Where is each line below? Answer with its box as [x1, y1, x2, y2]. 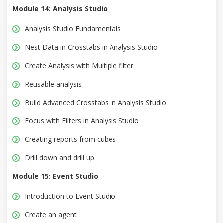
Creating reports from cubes [25, 134, 116, 144]
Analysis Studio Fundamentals [25, 24, 121, 34]
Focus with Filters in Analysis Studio [25, 116, 139, 126]
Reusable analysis [25, 79, 82, 89]
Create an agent [25, 210, 77, 220]
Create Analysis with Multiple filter [25, 61, 133, 71]
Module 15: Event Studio [12, 171, 98, 181]
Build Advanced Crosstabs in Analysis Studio [25, 98, 166, 108]
